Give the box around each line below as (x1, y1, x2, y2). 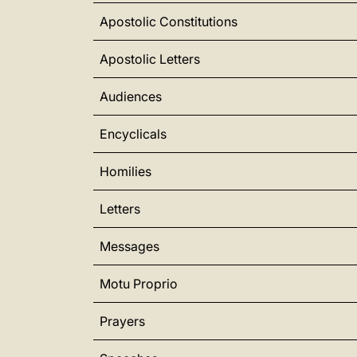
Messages (100, 238, 159, 254)
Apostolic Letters (100, 51, 200, 67)
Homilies (100, 163, 151, 179)
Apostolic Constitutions (100, 14, 237, 29)
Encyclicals (100, 126, 167, 142)
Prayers (100, 313, 145, 329)
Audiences (100, 88, 162, 104)
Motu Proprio (100, 276, 178, 292)
